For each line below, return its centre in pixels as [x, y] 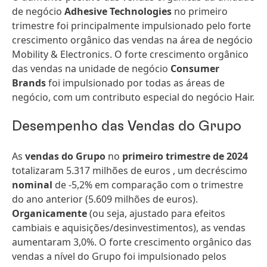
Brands [29, 83]
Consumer [195, 69]
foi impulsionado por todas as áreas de [135, 83]
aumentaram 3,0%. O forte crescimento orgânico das [132, 242]
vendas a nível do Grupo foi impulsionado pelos [119, 256]
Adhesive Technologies [118, 11]
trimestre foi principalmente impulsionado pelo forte [131, 26]
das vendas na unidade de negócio [91, 69]
